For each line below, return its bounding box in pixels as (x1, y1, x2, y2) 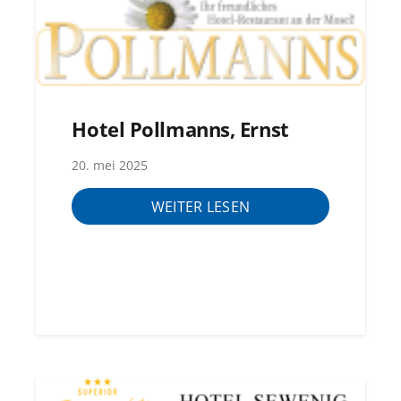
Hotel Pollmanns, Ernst (72, 115, 289, 143)
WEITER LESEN (150, 196, 251, 217)
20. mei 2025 (72, 156, 149, 174)
